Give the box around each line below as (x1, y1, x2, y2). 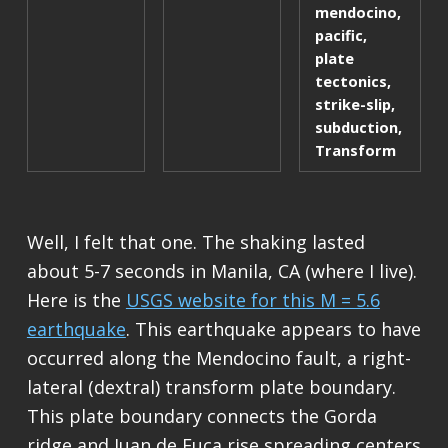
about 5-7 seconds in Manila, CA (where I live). (26, 259, 417, 284)
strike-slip (314, 93, 391, 114)
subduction (314, 116, 398, 137)
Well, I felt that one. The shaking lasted (26, 230, 365, 255)
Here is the (26, 288, 126, 313)
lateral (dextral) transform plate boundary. (26, 375, 396, 400)
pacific (314, 24, 363, 45)
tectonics (314, 70, 387, 91)
